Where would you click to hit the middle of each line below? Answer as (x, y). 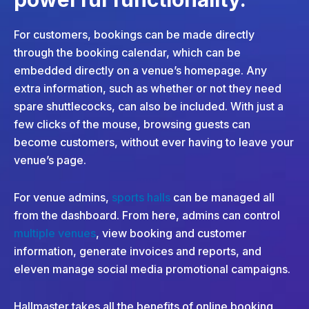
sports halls (141, 198)
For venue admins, (63, 198)
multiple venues (55, 233)
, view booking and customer (171, 233)
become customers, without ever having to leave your (154, 142)
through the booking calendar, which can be (127, 53)
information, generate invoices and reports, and (138, 251)
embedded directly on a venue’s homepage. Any (140, 71)
